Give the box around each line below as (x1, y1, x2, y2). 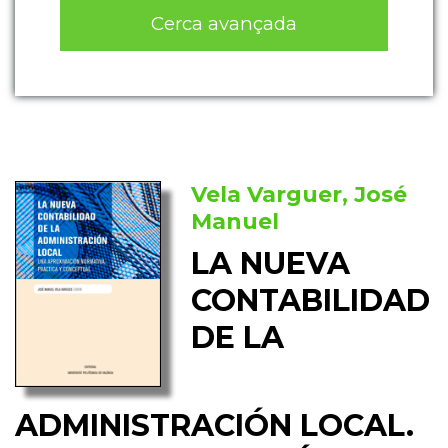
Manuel (191, 208, 280, 236)
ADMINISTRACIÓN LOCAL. (15, 406, 414, 444)
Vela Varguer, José (191, 181, 408, 209)
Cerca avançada (151, 11, 297, 35)
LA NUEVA (191, 245, 351, 283)
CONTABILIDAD (191, 282, 431, 320)
